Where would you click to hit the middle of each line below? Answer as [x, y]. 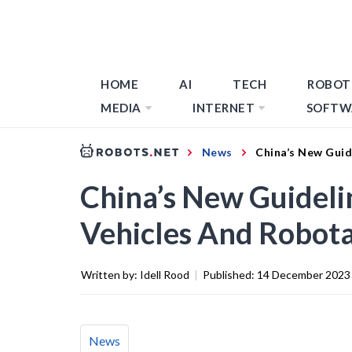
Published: [230, 274]
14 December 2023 [304, 274]
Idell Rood [165, 274]
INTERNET [224, 108]
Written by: [110, 274]
